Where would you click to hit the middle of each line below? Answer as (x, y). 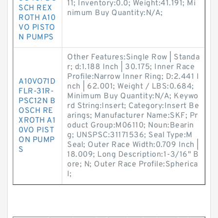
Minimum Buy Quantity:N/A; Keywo (133, 96)
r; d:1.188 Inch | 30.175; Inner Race (131, 67)
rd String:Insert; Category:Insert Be (133, 106)
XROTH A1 (37, 121)
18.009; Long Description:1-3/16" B (133, 155)
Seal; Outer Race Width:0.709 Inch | (133, 145)
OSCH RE (36, 111)
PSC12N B (37, 101)
